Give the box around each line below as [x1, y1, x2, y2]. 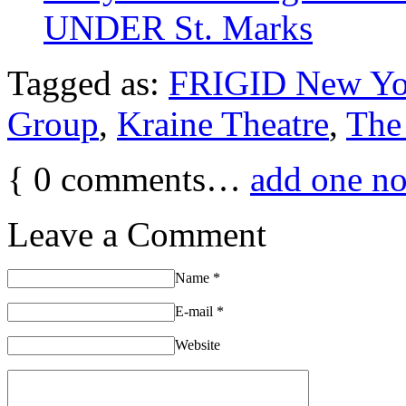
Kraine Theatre [117, 103, 329, 143]
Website [175, 336, 220, 353]
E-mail [175, 303, 217, 319]
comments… [52, 159, 250, 198]
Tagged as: [7, 63, 169, 102]
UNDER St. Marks [43, 7, 313, 47]
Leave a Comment [7, 214, 266, 254]
